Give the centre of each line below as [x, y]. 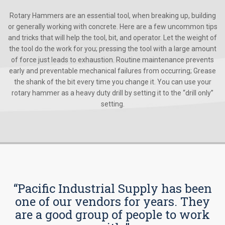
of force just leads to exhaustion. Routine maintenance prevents [113, 60]
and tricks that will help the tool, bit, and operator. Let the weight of [113, 38]
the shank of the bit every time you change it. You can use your [113, 82]
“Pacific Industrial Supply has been [113, 189]
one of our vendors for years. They [113, 202]
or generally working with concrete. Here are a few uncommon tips [113, 27]
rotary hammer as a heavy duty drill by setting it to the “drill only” [113, 93]
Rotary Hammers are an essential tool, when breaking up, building [113, 16]
